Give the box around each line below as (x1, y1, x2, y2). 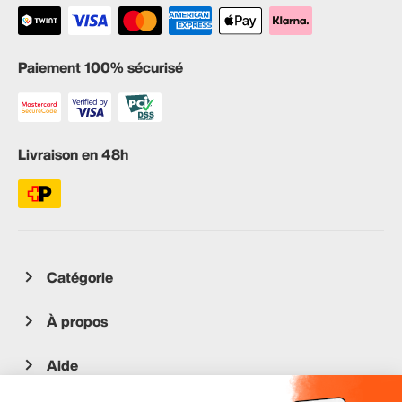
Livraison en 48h (18, 144, 128, 166)
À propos (47, 310, 108, 333)
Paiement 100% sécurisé (18, 57, 183, 79)
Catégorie (47, 267, 113, 289)
